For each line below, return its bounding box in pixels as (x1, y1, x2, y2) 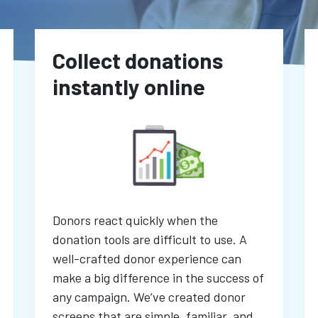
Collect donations (53, 47, 223, 74)
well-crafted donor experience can (53, 251, 241, 267)
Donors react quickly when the (53, 212, 218, 229)
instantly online (53, 73, 205, 100)
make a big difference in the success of (53, 270, 264, 286)
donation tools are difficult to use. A (53, 231, 247, 248)
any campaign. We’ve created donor (53, 289, 246, 305)
